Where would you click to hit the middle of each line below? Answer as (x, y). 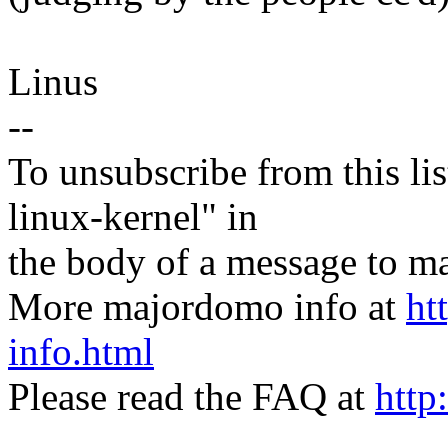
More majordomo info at (207, 307)
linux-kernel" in (133, 217)
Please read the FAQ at (191, 397)
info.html (81, 352)
